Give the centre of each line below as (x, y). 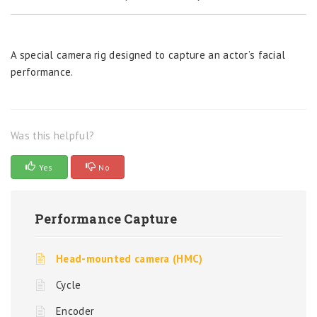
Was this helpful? (53, 136)
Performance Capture (106, 219)
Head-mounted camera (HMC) (129, 259)
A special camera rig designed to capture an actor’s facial (148, 55)
